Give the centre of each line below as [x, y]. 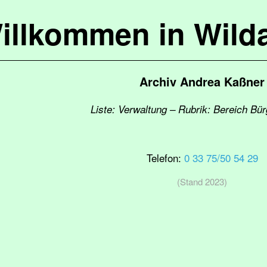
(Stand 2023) [202, 181]
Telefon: [165, 158]
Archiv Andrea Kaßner [202, 81]
